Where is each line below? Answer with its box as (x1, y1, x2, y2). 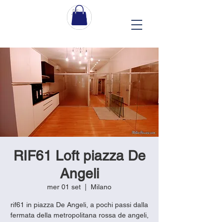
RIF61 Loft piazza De (13, 147, 146, 164)
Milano (91, 182, 111, 191)
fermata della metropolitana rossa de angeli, (10, 211, 149, 219)
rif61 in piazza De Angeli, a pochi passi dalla (10, 200, 148, 209)
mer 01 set (47, 182, 81, 191)
